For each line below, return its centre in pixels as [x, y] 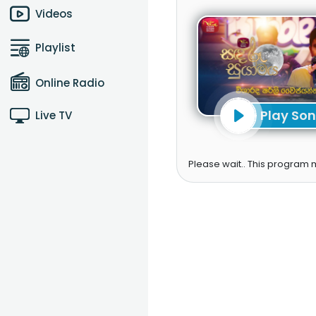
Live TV [54, 115]
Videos [54, 14]
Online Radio [70, 83]
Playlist [55, 48]
